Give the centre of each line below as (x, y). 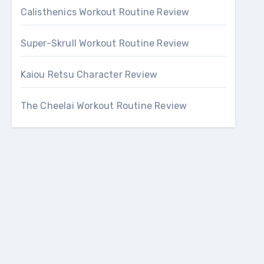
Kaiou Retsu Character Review (89, 75)
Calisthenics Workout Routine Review (105, 12)
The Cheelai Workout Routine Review (104, 106)
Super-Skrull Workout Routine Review (105, 43)
